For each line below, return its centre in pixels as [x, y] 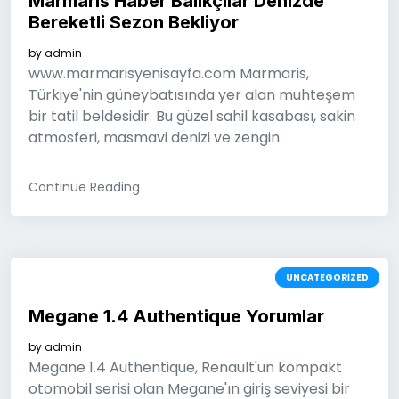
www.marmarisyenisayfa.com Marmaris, [169, 73]
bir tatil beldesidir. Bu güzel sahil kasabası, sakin [192, 116]
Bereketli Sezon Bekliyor [134, 22]
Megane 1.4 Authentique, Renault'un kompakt [185, 367]
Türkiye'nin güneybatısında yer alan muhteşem [192, 95]
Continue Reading [84, 187]
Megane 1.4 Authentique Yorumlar [176, 316]
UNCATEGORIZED [327, 277]
